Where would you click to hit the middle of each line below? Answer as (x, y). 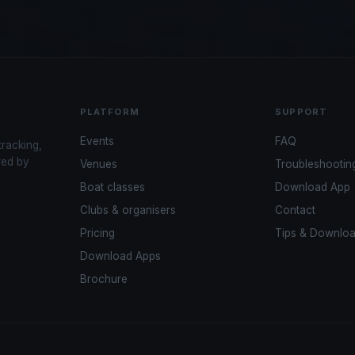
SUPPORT (302, 112)
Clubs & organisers (128, 210)
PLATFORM (109, 112)
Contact (296, 210)
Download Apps (120, 256)
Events (97, 141)
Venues (98, 164)
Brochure (103, 279)
